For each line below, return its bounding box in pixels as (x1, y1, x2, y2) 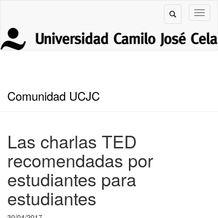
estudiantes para (7, 166, 136, 191)
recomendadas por (7, 147, 153, 172)
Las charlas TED (7, 128, 137, 153)
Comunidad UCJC (7, 87, 100, 104)
